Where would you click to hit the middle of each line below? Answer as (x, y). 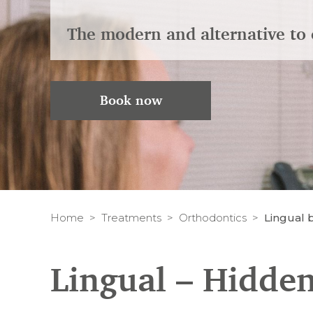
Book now (131, 100)
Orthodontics (213, 218)
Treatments (131, 218)
